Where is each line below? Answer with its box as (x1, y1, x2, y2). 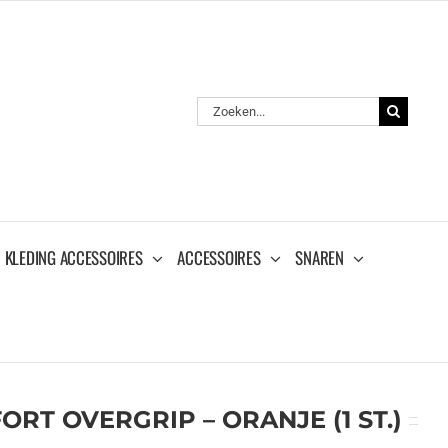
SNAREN (295, 244, 344, 270)
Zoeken (196, 97, 241, 114)
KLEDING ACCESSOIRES (4, 244, 143, 270)
